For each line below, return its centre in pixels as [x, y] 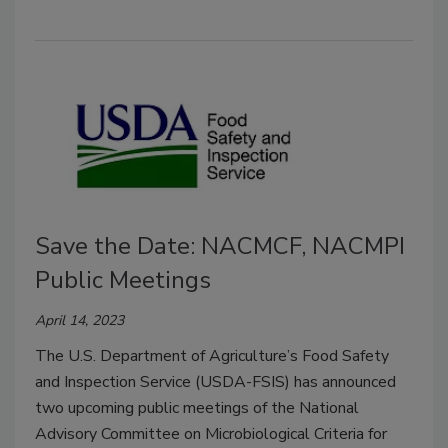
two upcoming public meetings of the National [197, 407]
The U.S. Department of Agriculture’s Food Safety [212, 355]
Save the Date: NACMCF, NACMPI [220, 245]
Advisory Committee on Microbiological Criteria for [211, 433]
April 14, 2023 [79, 320]
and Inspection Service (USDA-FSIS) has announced [215, 381]
